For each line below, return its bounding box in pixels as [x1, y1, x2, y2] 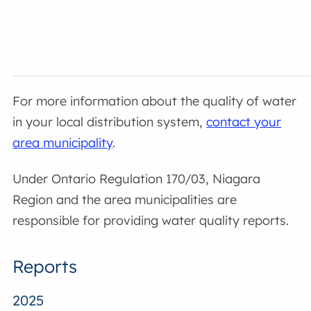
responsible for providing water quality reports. [12, 212, 289, 228]
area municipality [12, 135, 113, 151]
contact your [206, 114, 282, 131]
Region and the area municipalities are [12, 191, 237, 208]
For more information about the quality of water [12, 93, 297, 110]
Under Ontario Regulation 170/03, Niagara [12, 170, 261, 187]
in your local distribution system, [12, 114, 207, 131]
